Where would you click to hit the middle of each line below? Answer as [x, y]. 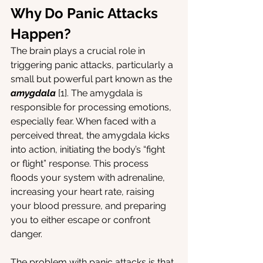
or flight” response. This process [81, 164]
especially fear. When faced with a [85, 122]
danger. [26, 234]
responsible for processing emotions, [92, 107]
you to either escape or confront [82, 220]
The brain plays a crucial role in [79, 51]
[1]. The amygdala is [102, 93]
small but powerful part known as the [92, 79]
